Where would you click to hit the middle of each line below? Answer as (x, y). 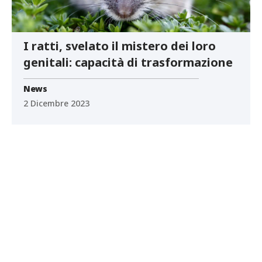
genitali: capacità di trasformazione (128, 63)
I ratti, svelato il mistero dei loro (120, 46)
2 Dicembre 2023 (56, 104)
